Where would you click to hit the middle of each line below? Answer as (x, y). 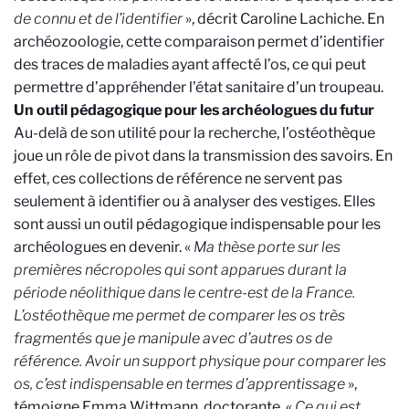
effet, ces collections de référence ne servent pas (178, 179)
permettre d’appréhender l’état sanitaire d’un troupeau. (200, 88)
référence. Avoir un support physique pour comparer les (200, 362)
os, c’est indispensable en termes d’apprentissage (179, 384)
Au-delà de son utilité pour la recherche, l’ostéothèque (194, 133)
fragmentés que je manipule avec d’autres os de (173, 339)
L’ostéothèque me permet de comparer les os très (179, 316)
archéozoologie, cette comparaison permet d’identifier (199, 42)
